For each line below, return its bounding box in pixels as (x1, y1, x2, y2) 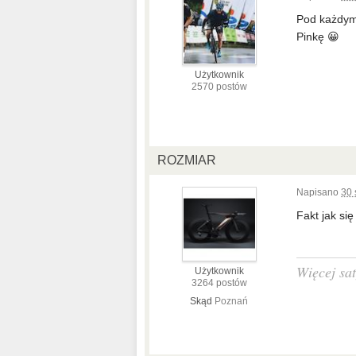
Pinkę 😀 (296, 30, 339, 43)
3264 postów (191, 277, 247, 288)
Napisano (296, 187, 341, 198)
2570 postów (191, 81, 247, 92)
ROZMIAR (157, 153, 216, 167)
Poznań (215, 296, 248, 307)
